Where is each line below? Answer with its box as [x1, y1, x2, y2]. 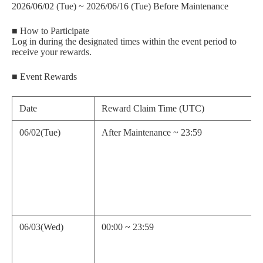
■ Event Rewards [12, 71, 77, 82]
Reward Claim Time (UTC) [102, 103, 204, 113]
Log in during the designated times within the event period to [12, 36, 237, 46]
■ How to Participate [12, 25, 89, 36]
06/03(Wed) [19, 221, 63, 232]
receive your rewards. [12, 46, 92, 57]
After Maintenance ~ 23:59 [102, 127, 202, 137]
